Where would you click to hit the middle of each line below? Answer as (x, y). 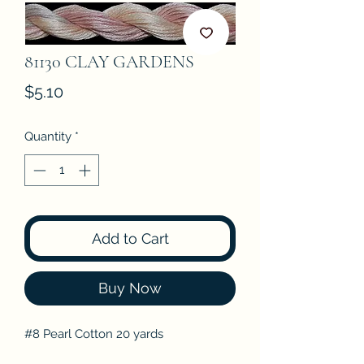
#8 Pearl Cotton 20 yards (94, 334)
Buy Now (130, 288)
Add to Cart (130, 238)
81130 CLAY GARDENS (109, 62)
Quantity (48, 136)
